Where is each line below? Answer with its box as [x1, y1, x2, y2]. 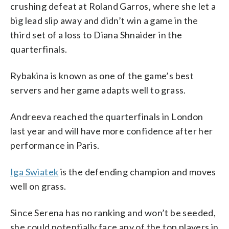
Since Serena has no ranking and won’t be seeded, [10, 207, 216, 218]
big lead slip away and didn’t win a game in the [10, 14, 198, 26]
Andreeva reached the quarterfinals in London [10, 110, 203, 122]
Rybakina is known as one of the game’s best [10, 70, 194, 81]
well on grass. [10, 180, 66, 192]
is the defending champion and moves [58, 166, 216, 177]
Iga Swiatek [10, 166, 59, 177]
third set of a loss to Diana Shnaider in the [10, 29, 182, 40]
